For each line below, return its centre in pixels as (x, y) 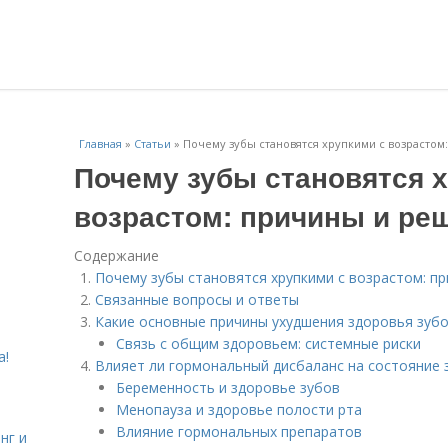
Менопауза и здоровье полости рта (239, 409)
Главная (100, 143)
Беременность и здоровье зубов (228, 387)
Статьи (152, 143)
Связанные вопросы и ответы (197, 299)
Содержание (116, 255)
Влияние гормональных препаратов (239, 431)
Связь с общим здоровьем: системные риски (268, 343)
